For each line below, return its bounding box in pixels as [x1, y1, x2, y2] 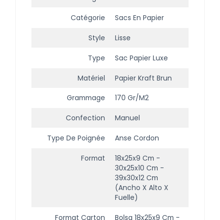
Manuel [115, 113, 140, 123]
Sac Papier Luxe [115, 53, 168, 63]
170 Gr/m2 [115, 93, 149, 103]
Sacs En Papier [115, 13, 164, 23]
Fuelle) [115, 192, 138, 202]
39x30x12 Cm [115, 172, 158, 183]
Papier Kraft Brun [115, 73, 172, 83]
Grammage [67, 93, 105, 103]
